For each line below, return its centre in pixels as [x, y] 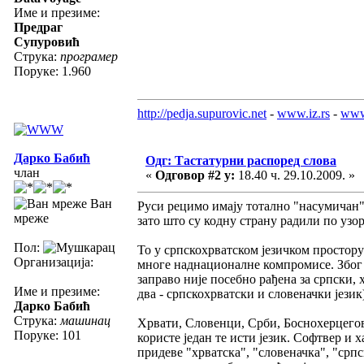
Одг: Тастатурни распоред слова [241, 160]
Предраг [38, 27]
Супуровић [47, 41]
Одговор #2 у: [195, 175]
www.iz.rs [303, 113]
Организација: [54, 262]
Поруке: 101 [48, 335]
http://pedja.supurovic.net [202, 113]
